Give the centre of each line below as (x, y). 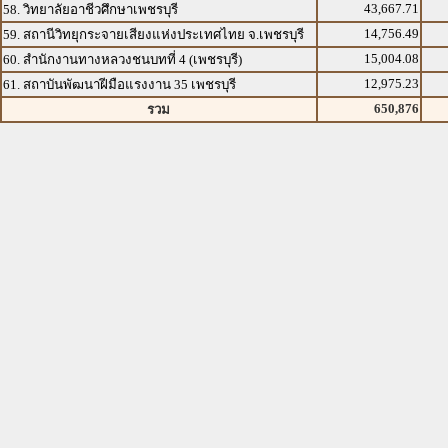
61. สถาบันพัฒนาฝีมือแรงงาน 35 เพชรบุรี (119, 84)
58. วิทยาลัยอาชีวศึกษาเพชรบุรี (90, 9)
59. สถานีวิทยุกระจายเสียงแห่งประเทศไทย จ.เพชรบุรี (153, 34)
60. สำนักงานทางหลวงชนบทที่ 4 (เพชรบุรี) (122, 59)
